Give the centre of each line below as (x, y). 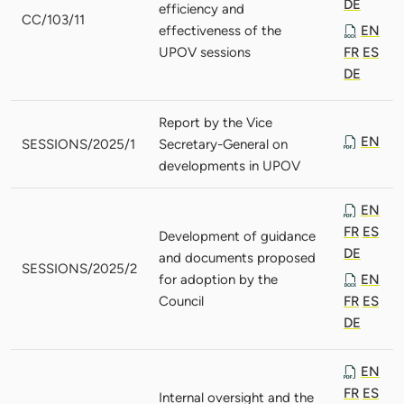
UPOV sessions (205, 52)
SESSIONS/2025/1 (78, 144)
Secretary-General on (223, 144)
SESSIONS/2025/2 (79, 268)
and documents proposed (237, 257)
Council (181, 301)
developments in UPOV (230, 165)
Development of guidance (237, 236)
